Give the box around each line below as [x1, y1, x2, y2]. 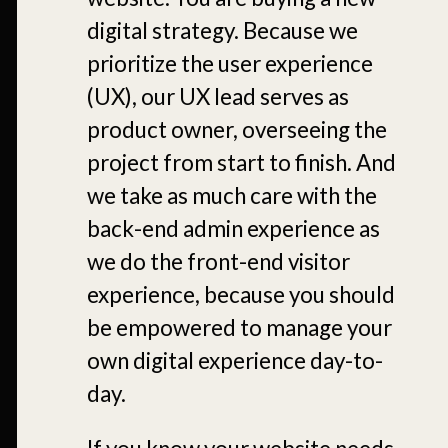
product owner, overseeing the [86, 115, 387, 143]
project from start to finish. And [86, 148, 396, 176]
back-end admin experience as [86, 214, 380, 242]
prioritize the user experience [86, 49, 373, 77]
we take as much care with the [86, 181, 377, 209]
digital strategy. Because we [86, 16, 358, 44]
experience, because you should [86, 280, 395, 308]
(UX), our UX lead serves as [86, 82, 349, 110]
